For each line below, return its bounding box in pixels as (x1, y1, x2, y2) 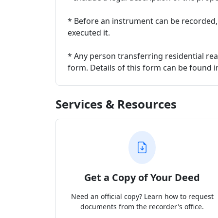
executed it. (68, 27, 110, 38)
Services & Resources (55, 96, 177, 112)
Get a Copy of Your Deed (84, 171, 200, 184)
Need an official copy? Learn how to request (71, 192, 214, 201)
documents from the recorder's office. (80, 202, 204, 211)
